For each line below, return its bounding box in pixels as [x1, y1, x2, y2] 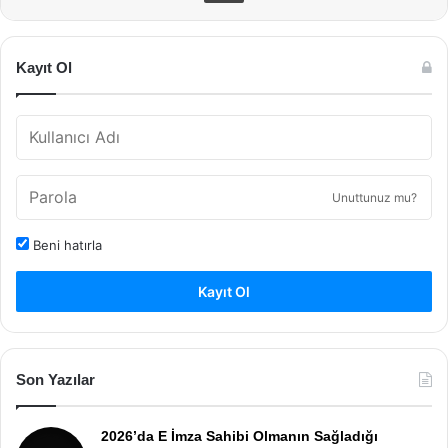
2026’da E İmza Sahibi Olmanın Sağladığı [101, 427, 378, 444]
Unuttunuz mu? [332, 189, 417, 205]
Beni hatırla [29, 236, 102, 253]
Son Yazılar [16, 370, 95, 388]
